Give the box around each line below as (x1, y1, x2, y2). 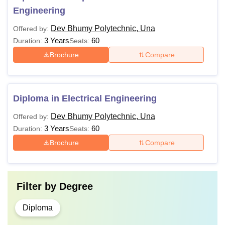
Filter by (17, 181, 59, 192)
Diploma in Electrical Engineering (13, 93, 157, 103)
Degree (59, 181, 93, 192)
